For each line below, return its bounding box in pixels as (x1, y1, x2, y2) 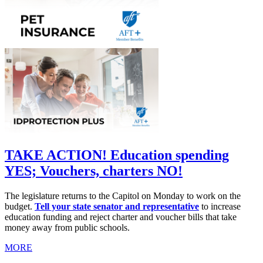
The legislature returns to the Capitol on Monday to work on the (5, 190, 241, 201)
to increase (199, 201, 241, 211)
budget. (5, 201, 35, 211)
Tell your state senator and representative (35, 201, 199, 211)
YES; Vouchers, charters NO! (5, 163, 183, 178)
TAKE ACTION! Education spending (5, 147, 229, 163)
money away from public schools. (5, 222, 130, 232)
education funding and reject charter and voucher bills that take (5, 211, 237, 222)
